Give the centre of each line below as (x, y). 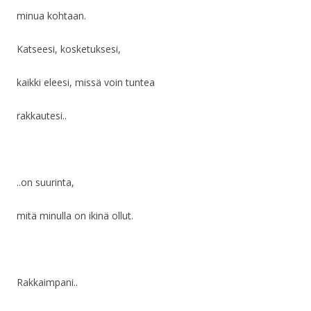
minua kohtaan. (51, 16)
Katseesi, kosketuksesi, (69, 49)
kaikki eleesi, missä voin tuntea (86, 83)
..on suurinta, (45, 183)
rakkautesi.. (42, 116)
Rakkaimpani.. (47, 283)
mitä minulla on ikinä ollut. (75, 216)
